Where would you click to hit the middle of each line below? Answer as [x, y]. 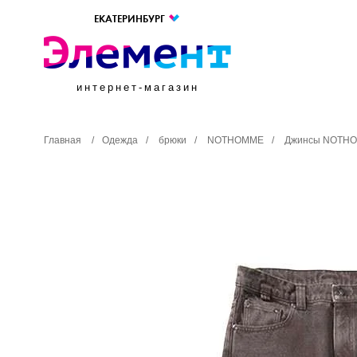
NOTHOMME [235, 140]
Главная [63, 140]
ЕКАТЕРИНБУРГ [131, 19]
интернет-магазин [137, 87]
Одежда [120, 140]
